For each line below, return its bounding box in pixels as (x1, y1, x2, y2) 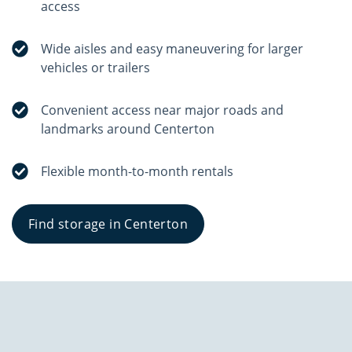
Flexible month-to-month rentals (41, 163, 234, 180)
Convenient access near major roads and (41, 101, 284, 119)
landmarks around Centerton (41, 120, 215, 137)
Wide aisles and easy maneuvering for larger (41, 40, 304, 57)
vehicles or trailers (41, 59, 151, 76)
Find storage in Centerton (28, 215, 188, 233)
